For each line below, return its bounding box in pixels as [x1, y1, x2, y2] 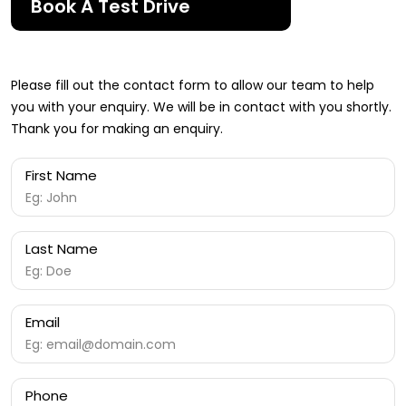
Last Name [25, 239, 98, 258]
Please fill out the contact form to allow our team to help [11, 76, 374, 94]
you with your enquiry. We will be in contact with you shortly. [11, 98, 391, 116]
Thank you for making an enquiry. [11, 120, 223, 138]
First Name [25, 166, 97, 185]
